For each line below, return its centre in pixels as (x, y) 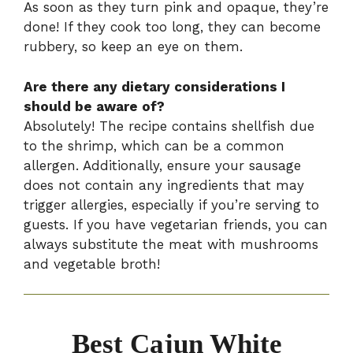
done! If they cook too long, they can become (172, 27)
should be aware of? (94, 106)
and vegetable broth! (92, 264)
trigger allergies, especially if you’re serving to (171, 204)
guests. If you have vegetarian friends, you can (176, 224)
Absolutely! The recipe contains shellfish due (169, 126)
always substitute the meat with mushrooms (171, 244)
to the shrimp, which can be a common (154, 145)
